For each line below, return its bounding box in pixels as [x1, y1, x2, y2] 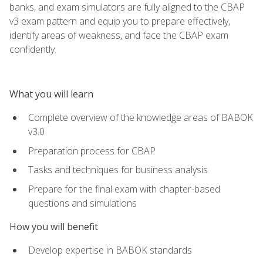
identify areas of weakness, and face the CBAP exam [9, 28, 228, 42]
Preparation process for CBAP [28, 144, 156, 157]
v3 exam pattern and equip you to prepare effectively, [9, 14, 230, 28]
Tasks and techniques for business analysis [28, 163, 208, 177]
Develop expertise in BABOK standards [28, 244, 192, 257]
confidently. [9, 42, 56, 56]
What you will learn [9, 87, 93, 100]
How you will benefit [9, 220, 98, 233]
